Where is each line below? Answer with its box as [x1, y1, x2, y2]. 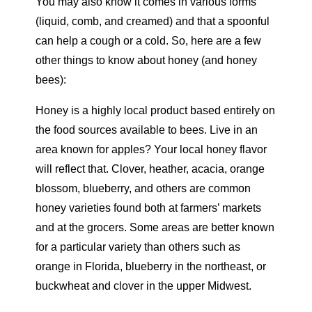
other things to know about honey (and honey [36, 54, 258, 66]
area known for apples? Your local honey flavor [36, 143, 267, 155]
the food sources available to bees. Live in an [36, 123, 258, 136]
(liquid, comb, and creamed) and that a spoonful [36, 15, 270, 27]
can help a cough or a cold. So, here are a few [36, 34, 262, 47]
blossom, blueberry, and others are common [36, 182, 251, 194]
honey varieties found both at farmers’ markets [36, 201, 262, 214]
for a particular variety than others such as [36, 240, 241, 253]
